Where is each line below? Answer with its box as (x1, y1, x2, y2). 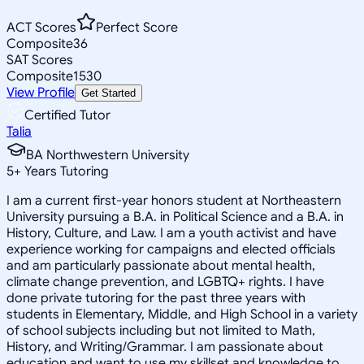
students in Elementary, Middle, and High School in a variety (6, 305, 357, 323)
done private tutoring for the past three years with (6, 289, 305, 306)
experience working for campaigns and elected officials (6, 240, 336, 258)
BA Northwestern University (26, 146, 189, 163)
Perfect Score (96, 19, 178, 36)
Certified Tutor (24, 106, 110, 123)
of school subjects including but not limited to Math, (6, 322, 315, 339)
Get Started (81, 86, 136, 99)
